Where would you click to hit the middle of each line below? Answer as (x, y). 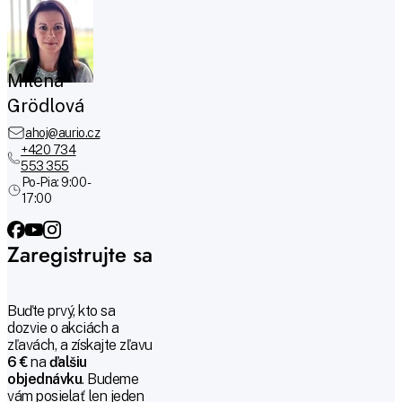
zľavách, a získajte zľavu (80, 345)
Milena (35, 81)
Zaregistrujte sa (80, 255)
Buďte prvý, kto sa (61, 311)
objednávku (45, 380)
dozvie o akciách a (63, 328)
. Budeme (110, 380)
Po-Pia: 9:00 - (55, 183)
